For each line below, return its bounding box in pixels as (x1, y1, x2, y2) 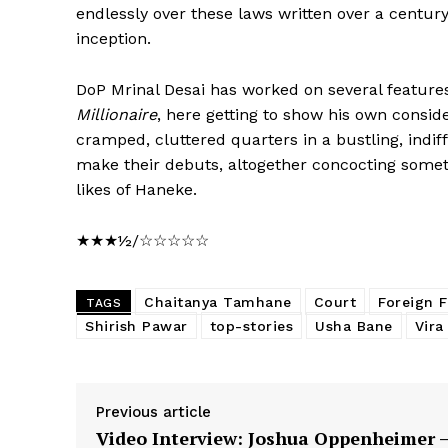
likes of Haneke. (76, 179, 197, 199)
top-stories (209, 317, 293, 334)
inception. (76, 28, 151, 48)
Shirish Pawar (85, 317, 188, 334)
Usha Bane (315, 317, 393, 334)
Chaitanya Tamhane (144, 293, 292, 310)
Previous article (96, 402, 211, 421)
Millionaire (76, 104, 157, 124)
